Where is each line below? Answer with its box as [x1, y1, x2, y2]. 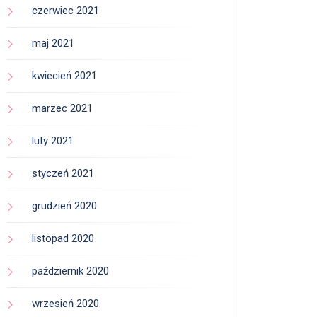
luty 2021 [32, 134, 74, 148]
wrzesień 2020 [32, 297, 99, 311]
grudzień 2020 [32, 200, 97, 213]
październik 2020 [32, 265, 109, 278]
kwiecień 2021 [32, 69, 97, 83]
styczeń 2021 [32, 167, 94, 180]
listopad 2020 [32, 232, 94, 246]
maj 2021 [32, 37, 74, 50]
